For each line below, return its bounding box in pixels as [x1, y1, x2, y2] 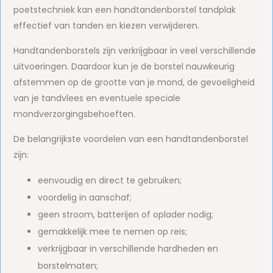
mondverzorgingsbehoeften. [13, 108, 136, 120]
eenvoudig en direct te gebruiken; [38, 174, 182, 186]
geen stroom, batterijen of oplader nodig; [38, 208, 214, 221]
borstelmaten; [38, 260, 99, 272]
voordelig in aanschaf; [38, 191, 132, 204]
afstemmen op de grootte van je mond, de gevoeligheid [13, 76, 255, 88]
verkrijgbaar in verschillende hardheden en [38, 243, 219, 255]
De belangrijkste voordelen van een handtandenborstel [13, 133, 249, 145]
